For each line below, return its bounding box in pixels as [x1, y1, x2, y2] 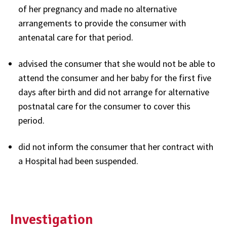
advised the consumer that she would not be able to [18, 57, 215, 69]
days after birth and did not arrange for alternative [18, 86, 209, 98]
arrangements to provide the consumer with [18, 17, 186, 29]
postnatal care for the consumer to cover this [18, 100, 191, 112]
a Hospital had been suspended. [18, 155, 138, 167]
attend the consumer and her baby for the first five [18, 71, 211, 84]
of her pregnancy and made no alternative [18, 3, 177, 15]
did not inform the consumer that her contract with [18, 140, 213, 153]
